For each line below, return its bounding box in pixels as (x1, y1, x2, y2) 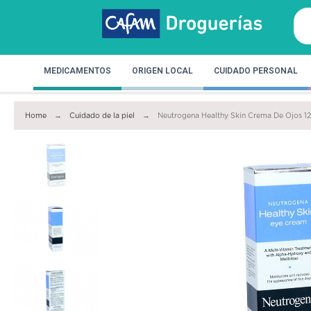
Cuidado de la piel (69, 111, 135, 120)
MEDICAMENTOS (44, 65, 111, 76)
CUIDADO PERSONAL (214, 65, 298, 76)
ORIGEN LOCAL (132, 65, 193, 76)
